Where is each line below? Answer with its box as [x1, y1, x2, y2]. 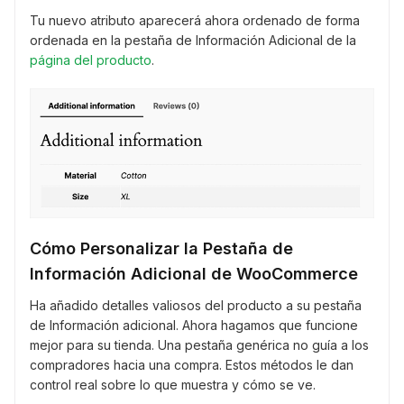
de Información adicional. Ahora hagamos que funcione [30, 317, 358, 334]
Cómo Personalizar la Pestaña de [30, 239, 293, 259]
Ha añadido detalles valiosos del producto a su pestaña [30, 298, 362, 314]
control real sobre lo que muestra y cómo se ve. [30, 377, 316, 393]
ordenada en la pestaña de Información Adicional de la [30, 32, 356, 49]
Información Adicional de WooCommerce [30, 264, 358, 284]
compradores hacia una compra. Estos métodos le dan [30, 357, 353, 373]
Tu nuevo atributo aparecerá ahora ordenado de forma [30, 13, 360, 29]
